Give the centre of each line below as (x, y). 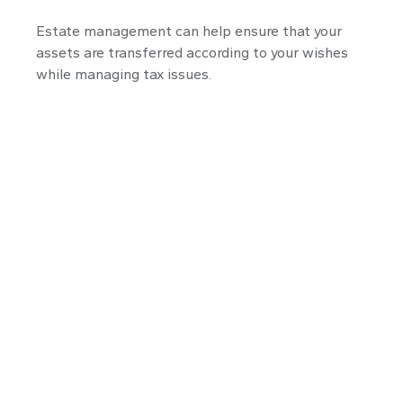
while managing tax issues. (124, 74)
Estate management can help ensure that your (189, 31)
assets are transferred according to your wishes (192, 52)
